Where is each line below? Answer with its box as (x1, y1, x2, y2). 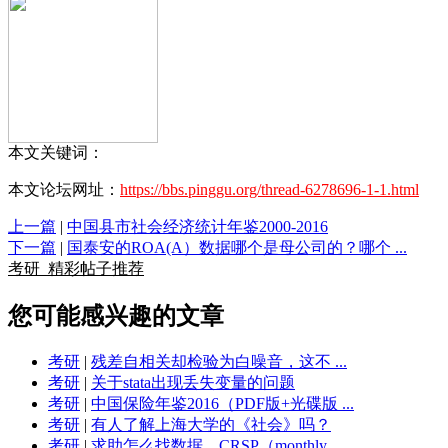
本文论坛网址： (8, 181, 120, 199)
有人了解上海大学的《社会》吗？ (91, 415, 331, 433)
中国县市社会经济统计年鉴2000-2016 (67, 218, 328, 236)
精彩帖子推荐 (40, 260, 144, 278)
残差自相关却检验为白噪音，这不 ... (91, 352, 347, 370)
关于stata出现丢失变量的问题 (91, 373, 295, 391)
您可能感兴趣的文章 (8, 303, 224, 330)
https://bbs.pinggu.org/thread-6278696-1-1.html (120, 181, 419, 199)
